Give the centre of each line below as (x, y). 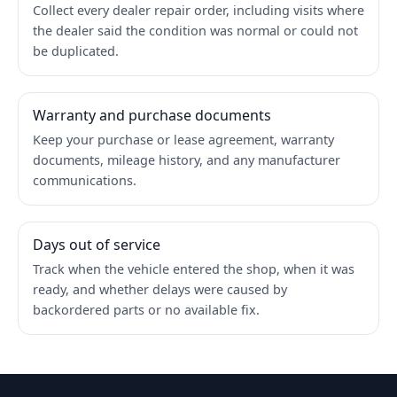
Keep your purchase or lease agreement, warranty (183, 139)
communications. (85, 180)
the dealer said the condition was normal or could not (195, 30)
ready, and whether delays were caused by (160, 289)
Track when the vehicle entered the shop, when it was (194, 269)
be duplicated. (76, 51)
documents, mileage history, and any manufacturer (187, 160)
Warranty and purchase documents (152, 115)
